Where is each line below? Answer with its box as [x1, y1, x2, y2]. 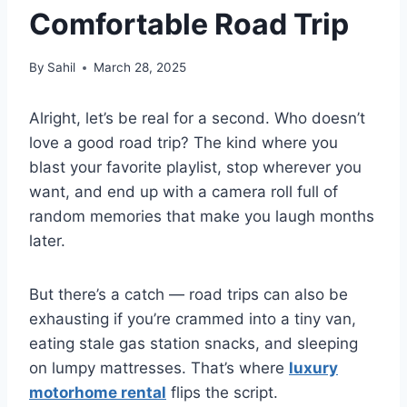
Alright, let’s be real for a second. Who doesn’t [29, 109, 365, 128]
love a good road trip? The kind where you [29, 134, 338, 153]
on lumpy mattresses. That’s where [29, 359, 289, 378]
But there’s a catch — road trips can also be [29, 285, 348, 304]
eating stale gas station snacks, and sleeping [29, 334, 358, 353]
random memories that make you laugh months [29, 207, 374, 226]
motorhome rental [29, 383, 166, 402]
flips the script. [166, 383, 278, 402]
